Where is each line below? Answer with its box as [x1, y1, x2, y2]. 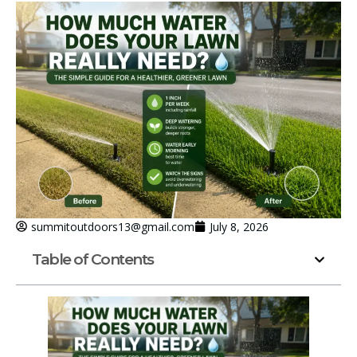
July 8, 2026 [210, 218, 269, 234]
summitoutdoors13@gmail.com [31, 218, 194, 234]
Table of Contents [32, 249, 154, 269]
